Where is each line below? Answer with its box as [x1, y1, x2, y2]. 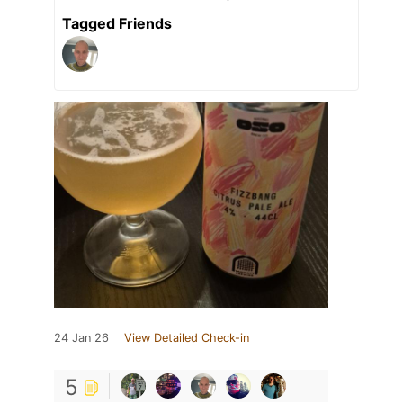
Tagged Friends [62, 13, 172, 32]
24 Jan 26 [54, 330, 109, 345]
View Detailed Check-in [124, 330, 249, 345]
